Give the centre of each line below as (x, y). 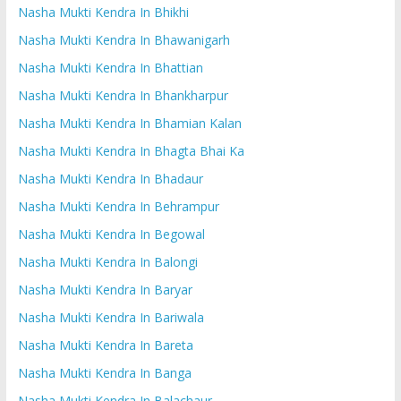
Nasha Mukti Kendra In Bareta (105, 345)
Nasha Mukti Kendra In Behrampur (118, 206)
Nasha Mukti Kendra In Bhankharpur (123, 95)
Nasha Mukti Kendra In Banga (104, 372)
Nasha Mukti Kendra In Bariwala (111, 317)
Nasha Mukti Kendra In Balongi (107, 261)
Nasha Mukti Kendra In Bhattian (110, 67)
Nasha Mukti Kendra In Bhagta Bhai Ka (131, 150)
